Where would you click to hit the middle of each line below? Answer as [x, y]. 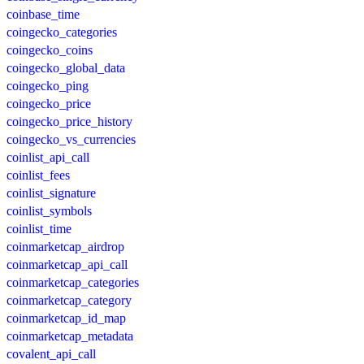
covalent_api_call [51, 353]
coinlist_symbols [49, 210]
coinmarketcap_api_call [67, 264]
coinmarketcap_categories [73, 282]
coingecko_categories [62, 32]
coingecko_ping [48, 85]
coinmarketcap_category [69, 300]
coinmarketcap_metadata [70, 336]
